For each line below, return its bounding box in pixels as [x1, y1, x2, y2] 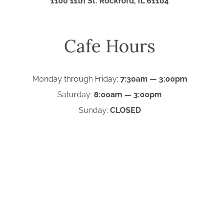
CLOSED [108, 105, 141, 115]
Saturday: [57, 89, 94, 99]
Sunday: [78, 105, 108, 115]
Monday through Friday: [32, 74, 120, 84]
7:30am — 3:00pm [120, 74, 187, 84]
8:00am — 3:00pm [94, 89, 162, 99]
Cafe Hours [64, 34, 155, 57]
